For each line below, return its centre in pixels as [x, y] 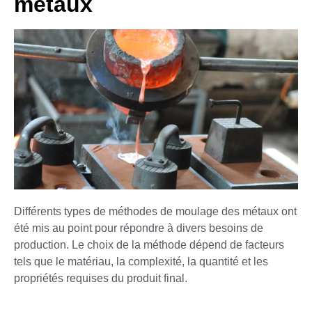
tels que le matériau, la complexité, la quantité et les [141, 261]
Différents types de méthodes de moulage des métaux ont [155, 211]
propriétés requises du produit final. [101, 278]
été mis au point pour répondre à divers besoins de [139, 228]
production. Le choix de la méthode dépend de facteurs [149, 244]
